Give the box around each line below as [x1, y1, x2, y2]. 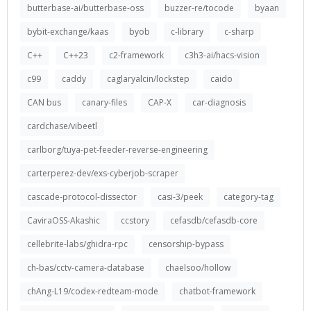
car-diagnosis [192, 96, 246, 108]
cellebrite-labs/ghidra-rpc [27, 238, 128, 250]
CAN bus [27, 96, 61, 108]
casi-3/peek [158, 191, 203, 203]
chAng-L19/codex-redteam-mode [27, 285, 158, 297]
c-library [171, 26, 203, 37]
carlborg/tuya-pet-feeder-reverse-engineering [27, 144, 208, 155]
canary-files [82, 96, 127, 108]
